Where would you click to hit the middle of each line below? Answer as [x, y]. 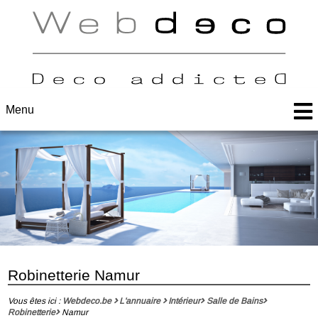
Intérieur [185, 301]
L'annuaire [139, 301]
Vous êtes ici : [34, 301]
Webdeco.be [87, 301]
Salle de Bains [234, 301]
